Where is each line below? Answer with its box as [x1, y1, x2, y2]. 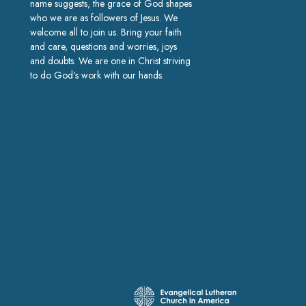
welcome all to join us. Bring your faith [29, 25, 182, 40]
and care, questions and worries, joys [29, 40, 177, 54]
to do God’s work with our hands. [29, 68, 164, 83]
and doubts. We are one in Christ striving [29, 54, 191, 68]
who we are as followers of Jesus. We [29, 11, 178, 25]
